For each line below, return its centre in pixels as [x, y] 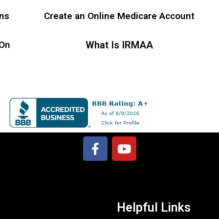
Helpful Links [154, 208]
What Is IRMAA [119, 45]
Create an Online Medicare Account [119, 16]
